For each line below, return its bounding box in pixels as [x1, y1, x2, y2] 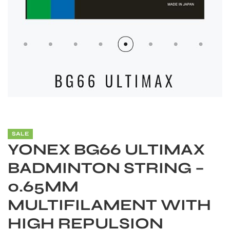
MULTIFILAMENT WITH [8, 195, 211, 214]
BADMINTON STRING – [8, 158, 204, 177]
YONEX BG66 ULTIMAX [8, 140, 205, 159]
